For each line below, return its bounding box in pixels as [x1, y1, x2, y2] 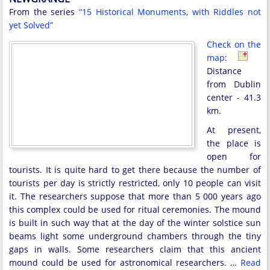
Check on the [207, 39, 261, 51]
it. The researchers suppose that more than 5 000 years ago [9, 190, 261, 202]
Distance [207, 65, 242, 77]
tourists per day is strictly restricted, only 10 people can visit [9, 177, 261, 189]
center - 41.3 [207, 92, 261, 104]
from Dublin [207, 78, 261, 90]
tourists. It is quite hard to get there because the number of [9, 164, 261, 176]
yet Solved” [9, 19, 53, 31]
